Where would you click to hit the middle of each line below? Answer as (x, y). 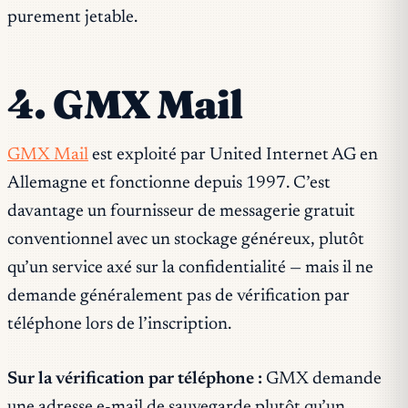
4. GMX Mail (125, 104)
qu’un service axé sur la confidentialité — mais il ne (190, 269)
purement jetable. (72, 17)
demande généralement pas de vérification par (178, 297)
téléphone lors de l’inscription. (119, 325)
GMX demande (322, 380)
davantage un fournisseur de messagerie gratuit (181, 212)
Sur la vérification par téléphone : (135, 380)
